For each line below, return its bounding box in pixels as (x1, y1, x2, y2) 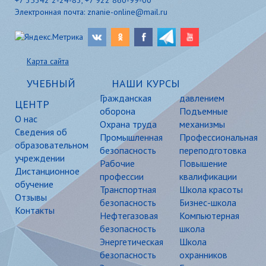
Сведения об (15, 125, 67, 138)
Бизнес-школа (179, 196, 237, 208)
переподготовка (179, 144, 247, 156)
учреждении (15, 151, 65, 164)
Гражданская (99, 91, 151, 104)
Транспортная (99, 183, 156, 195)
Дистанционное (15, 164, 80, 177)
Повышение (179, 157, 228, 169)
